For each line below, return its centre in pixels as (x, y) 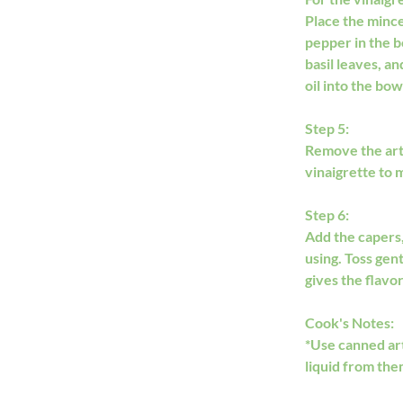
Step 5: (327, 128)
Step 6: (327, 215)
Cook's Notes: (349, 322)
